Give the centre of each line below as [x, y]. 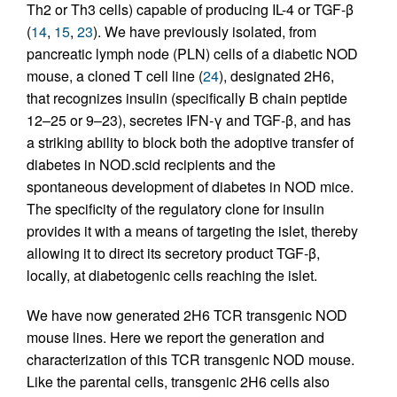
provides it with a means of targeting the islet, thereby [192, 231]
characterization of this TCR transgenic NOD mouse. [191, 360]
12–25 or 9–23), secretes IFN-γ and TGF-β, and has [189, 121]
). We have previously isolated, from [205, 32]
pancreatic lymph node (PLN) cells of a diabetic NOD [192, 54]
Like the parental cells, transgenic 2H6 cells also [178, 382]
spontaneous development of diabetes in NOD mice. [190, 187]
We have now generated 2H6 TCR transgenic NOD [187, 315]
